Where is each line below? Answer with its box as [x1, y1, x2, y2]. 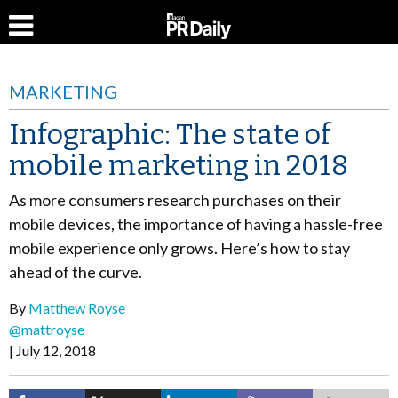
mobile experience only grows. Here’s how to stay [9, 238, 350, 258]
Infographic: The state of [9, 117, 330, 151]
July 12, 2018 [16, 342, 96, 359]
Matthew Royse [28, 299, 125, 316]
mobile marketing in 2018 [9, 148, 348, 182]
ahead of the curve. [9, 262, 142, 282]
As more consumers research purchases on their [9, 190, 341, 210]
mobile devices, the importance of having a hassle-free [9, 214, 383, 234]
